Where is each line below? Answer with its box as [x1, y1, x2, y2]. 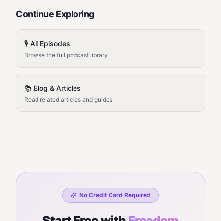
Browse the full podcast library [24, 51, 108, 59]
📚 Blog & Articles [24, 84, 81, 92]
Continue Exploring [16, 9, 94, 19]
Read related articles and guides [24, 96, 112, 103]
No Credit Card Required [79, 191, 150, 199]
